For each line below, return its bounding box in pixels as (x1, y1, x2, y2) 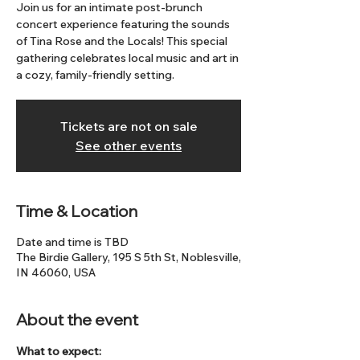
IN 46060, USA (16, 265, 96, 280)
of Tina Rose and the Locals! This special (16, 34, 227, 49)
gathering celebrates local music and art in (16, 51, 239, 66)
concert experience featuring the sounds (16, 17, 230, 32)
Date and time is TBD (16, 235, 129, 250)
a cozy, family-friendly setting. (16, 67, 174, 83)
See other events (76, 137, 182, 154)
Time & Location (16, 201, 137, 222)
